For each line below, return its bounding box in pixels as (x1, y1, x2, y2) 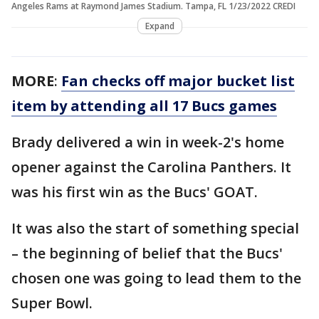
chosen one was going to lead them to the (11, 268, 301, 288)
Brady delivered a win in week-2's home (11, 132, 284, 152)
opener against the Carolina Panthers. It (11, 157, 291, 177)
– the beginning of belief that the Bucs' (11, 243, 283, 263)
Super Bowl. (11, 293, 96, 313)
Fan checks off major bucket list (61, 70, 295, 90)
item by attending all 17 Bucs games (11, 95, 277, 115)
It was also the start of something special (11, 218, 299, 238)
